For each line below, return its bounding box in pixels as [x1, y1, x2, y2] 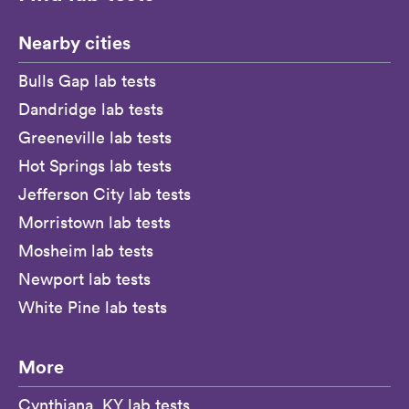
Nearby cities [18, 30, 131, 55]
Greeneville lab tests [18, 127, 172, 148]
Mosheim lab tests [18, 240, 153, 261]
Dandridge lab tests [18, 99, 163, 120]
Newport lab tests [18, 268, 151, 289]
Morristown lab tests [18, 212, 171, 233]
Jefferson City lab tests [18, 184, 191, 204]
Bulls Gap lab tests [18, 70, 156, 91]
